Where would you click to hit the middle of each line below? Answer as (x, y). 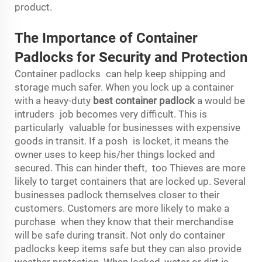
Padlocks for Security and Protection (131, 57)
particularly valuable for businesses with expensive (127, 127)
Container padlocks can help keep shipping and (120, 74)
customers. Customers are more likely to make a (122, 208)
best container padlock (144, 101)
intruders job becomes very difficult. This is (111, 114)
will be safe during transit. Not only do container (120, 235)
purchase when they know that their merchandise (124, 222)
